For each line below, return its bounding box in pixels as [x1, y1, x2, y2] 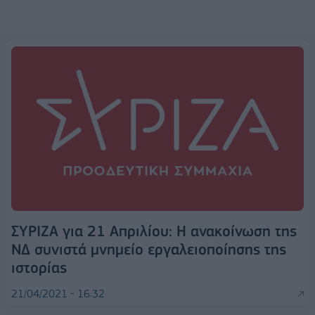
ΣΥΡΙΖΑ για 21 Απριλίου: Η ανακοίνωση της [11, 221, 297, 240]
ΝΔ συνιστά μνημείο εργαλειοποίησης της [11, 240, 286, 258]
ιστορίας [11, 258, 67, 276]
